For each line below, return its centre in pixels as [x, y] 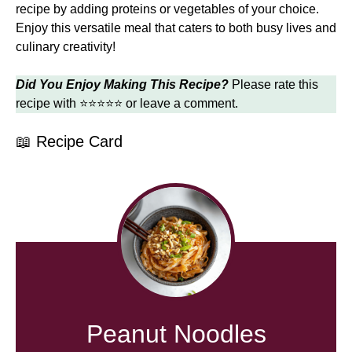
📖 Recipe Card [69, 141]
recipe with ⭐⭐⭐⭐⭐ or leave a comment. [127, 103]
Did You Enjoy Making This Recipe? [122, 84]
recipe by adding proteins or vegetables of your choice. [167, 9]
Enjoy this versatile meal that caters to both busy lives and [176, 27]
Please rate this [273, 84]
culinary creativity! [66, 46]
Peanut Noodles [176, 334]
